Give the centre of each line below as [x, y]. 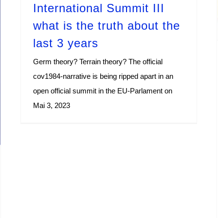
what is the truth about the [107, 25]
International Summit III [99, 8]
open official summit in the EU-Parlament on [103, 91]
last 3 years [66, 43]
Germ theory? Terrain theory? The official [98, 61]
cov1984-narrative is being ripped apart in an [103, 76]
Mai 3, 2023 [52, 105]
